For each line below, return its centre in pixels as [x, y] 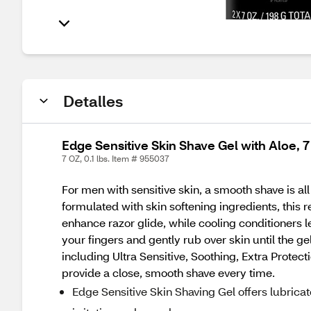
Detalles [93, 101]
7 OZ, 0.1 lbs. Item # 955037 [116, 159]
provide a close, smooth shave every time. [168, 272]
